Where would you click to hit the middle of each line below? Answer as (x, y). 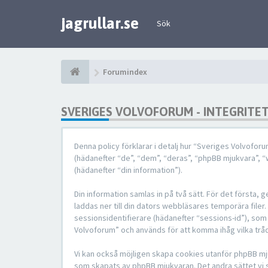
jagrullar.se (100, 23)
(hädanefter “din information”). (128, 170)
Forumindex (125, 72)
